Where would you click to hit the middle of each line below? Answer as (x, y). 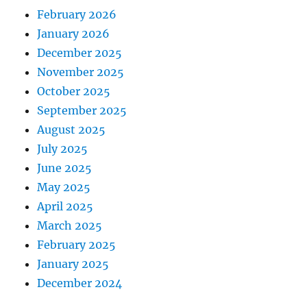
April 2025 (65, 207)
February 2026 (77, 15)
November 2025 (81, 72)
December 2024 (80, 283)
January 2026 (74, 34)
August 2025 (72, 130)
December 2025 (80, 53)
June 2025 (65, 168)
